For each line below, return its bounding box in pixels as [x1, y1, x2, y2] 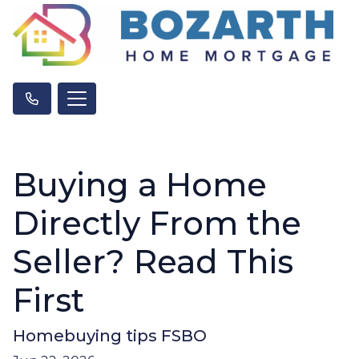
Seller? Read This [13, 242, 293, 282]
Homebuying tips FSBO [13, 326, 207, 346]
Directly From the [13, 204, 301, 244]
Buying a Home [13, 165, 267, 205]
